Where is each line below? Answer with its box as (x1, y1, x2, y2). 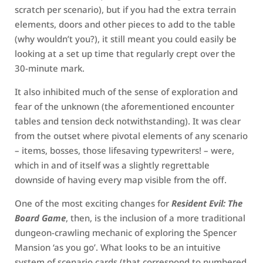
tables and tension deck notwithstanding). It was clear (15, 115, 241, 127)
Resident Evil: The (171, 197, 242, 209)
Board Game (15, 212, 66, 224)
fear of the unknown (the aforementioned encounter (15, 100, 234, 112)
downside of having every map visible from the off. (15, 174, 227, 186)
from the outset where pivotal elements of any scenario (15, 130, 248, 141)
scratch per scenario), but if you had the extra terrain (15, 4, 236, 15)
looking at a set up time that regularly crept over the (15, 48, 235, 59)
